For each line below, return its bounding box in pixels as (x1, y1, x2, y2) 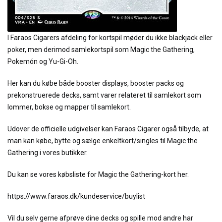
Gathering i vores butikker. (7, 149, 88, 157)
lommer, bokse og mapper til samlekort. (7, 103, 131, 111)
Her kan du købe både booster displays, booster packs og (7, 79, 184, 87)
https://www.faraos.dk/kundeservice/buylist (7, 192, 145, 200)
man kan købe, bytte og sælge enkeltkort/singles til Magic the (7, 137, 198, 145)
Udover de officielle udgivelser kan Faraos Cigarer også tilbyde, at (7, 125, 209, 133)
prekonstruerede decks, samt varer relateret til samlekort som (7, 91, 201, 99)
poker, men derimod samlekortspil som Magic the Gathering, (7, 46, 195, 54)
